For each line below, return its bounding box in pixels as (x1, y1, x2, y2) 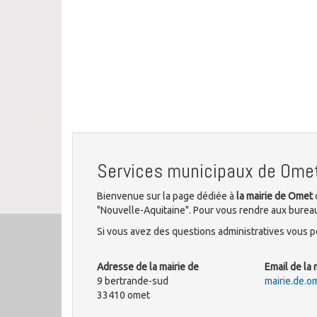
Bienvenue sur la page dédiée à (97, 190, 236, 202)
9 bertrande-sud (97, 275, 168, 287)
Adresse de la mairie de (97, 261, 199, 272)
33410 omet (97, 289, 150, 301)
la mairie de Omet (236, 190, 313, 202)
